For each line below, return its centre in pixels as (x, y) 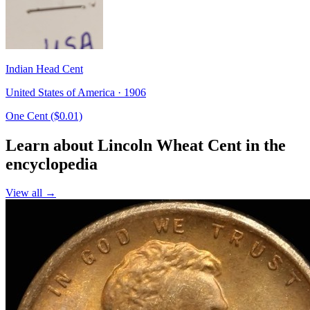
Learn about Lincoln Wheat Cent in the (146, 145)
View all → (31, 193)
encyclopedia (52, 164)
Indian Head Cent (44, 69)
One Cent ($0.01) (44, 116)
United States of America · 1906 (76, 92)
